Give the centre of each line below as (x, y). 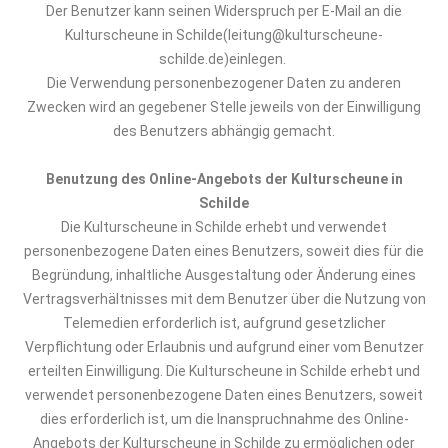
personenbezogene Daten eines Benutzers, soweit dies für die (224, 251)
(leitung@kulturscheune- (303, 35)
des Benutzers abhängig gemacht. (224, 131)
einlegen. (259, 59)
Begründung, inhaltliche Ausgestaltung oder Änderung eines (224, 275)
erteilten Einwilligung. (97, 371)
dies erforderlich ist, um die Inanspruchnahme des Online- (224, 419)
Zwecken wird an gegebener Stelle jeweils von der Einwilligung (224, 107)
